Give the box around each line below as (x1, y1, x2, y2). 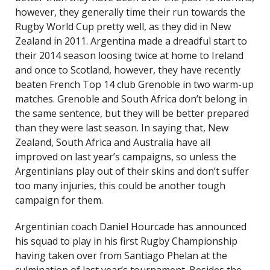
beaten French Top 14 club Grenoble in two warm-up (15, 78, 254, 91)
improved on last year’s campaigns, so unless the (15, 150, 236, 163)
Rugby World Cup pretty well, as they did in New (15, 20, 231, 33)
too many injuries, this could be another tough (15, 179, 225, 192)
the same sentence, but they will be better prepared (15, 107, 249, 120)
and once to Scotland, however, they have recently (15, 63, 240, 77)
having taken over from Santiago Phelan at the (15, 249, 227, 262)
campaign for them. (15, 193, 103, 207)
